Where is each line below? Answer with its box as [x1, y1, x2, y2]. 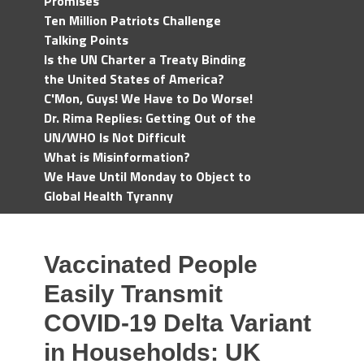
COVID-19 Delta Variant [44, 310, 311, 336]
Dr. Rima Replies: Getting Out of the [44, 108, 256, 128]
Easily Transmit [44, 280, 223, 307]
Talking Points [44, 30, 128, 50]
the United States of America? [44, 69, 224, 89]
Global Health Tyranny [44, 186, 173, 206]
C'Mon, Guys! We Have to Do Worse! [44, 89, 253, 108]
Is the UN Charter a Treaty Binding [44, 50, 246, 69]
